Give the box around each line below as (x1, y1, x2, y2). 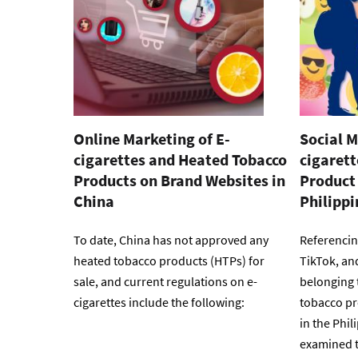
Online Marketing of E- (74, 129, 230, 149)
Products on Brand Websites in (74, 170, 285, 191)
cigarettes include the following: (74, 294, 247, 311)
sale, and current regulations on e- (74, 273, 257, 290)
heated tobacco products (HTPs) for (74, 253, 265, 269)
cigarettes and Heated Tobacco (74, 149, 287, 170)
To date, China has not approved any (74, 232, 268, 249)
